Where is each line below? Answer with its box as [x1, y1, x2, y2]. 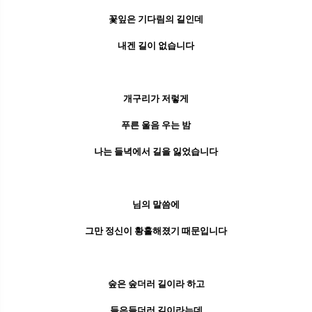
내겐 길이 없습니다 [118, 40, 194, 52]
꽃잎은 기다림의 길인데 [109, 14, 203, 25]
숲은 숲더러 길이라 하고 [107, 279, 205, 290]
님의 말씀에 [132, 199, 180, 210]
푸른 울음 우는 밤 [121, 120, 191, 131]
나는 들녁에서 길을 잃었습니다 [94, 146, 218, 157]
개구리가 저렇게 [123, 93, 189, 104]
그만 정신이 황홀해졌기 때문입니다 [85, 226, 227, 237]
